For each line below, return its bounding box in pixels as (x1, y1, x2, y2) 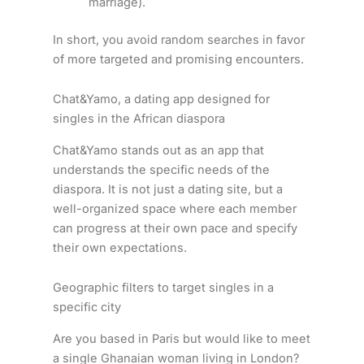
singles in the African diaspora (52, 111, 225, 127)
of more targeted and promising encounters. (52, 51, 307, 67)
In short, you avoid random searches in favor (52, 32, 305, 47)
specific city (52, 300, 121, 315)
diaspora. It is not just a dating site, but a (52, 181, 283, 197)
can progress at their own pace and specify (52, 220, 297, 236)
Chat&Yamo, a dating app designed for (52, 92, 270, 107)
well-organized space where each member (52, 201, 297, 216)
